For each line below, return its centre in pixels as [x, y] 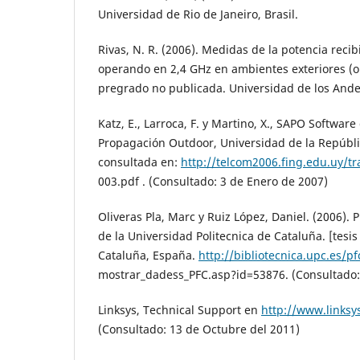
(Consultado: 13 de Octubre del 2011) [199, 329]
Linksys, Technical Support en [180, 310]
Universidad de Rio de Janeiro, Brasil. [198, 14]
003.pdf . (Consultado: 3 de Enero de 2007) [213, 182]
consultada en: [139, 162]
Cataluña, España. [148, 256]
